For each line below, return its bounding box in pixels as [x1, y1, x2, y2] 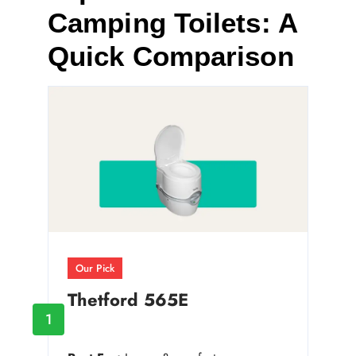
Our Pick [75, 261, 114, 277]
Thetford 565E [68, 287, 188, 313]
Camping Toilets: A [48, 7, 297, 39]
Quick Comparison [48, 41, 294, 72]
